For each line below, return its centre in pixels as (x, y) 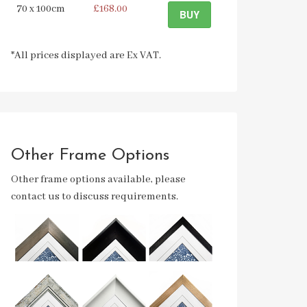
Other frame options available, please (98, 180)
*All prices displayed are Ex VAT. (86, 56)
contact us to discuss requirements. (95, 197)
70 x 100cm (41, 9)
